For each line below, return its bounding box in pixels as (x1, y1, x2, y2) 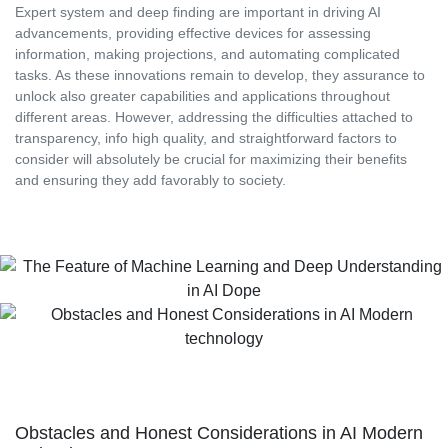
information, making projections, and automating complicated (15, 46, 400, 63)
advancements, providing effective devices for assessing (15, 25, 371, 42)
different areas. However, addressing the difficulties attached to (15, 109, 413, 126)
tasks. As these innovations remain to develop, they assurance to (15, 67, 425, 84)
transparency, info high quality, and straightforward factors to (15, 130, 397, 147)
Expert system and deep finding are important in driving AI (15, 4, 381, 21)
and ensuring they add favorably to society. (15, 172, 286, 189)
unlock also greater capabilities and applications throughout (15, 88, 390, 105)
